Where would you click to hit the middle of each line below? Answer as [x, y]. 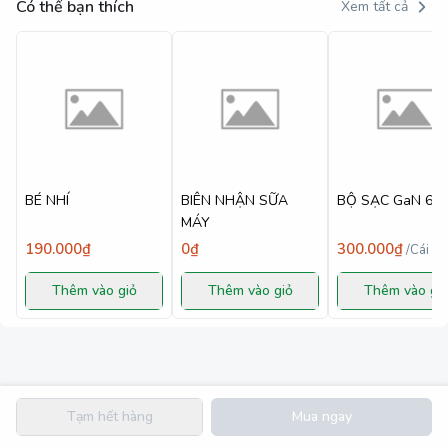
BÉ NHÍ [47, 200]
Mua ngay [321, 416]
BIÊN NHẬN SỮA [234, 200]
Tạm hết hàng [109, 416]
